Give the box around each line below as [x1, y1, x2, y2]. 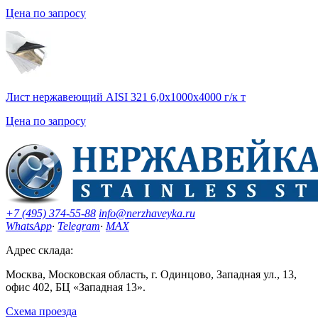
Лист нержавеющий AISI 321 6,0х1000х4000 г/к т [6, 91, 246, 104]
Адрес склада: [6, 244, 73, 257]
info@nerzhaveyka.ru [99, 207, 195, 220]
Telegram [57, 220, 100, 233]
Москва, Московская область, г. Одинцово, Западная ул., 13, [6, 268, 297, 281]
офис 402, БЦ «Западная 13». [6, 281, 146, 294]
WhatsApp [6, 220, 52, 233]
